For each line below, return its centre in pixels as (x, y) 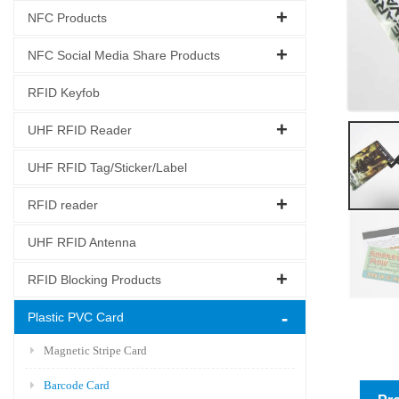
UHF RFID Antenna (82, 242)
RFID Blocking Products (94, 279)
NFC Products (67, 17)
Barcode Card (77, 385)
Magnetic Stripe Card (95, 350)
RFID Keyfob (64, 92)
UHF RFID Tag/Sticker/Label (107, 167)
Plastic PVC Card (76, 317)
